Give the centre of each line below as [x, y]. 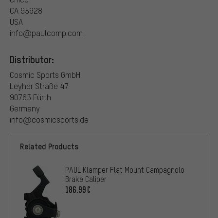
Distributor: [32, 59]
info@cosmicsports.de [49, 119]
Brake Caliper [86, 179]
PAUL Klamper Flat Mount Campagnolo [125, 170]
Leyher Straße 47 [39, 86]
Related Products [49, 146]
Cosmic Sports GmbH [45, 74]
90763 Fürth [30, 97]
